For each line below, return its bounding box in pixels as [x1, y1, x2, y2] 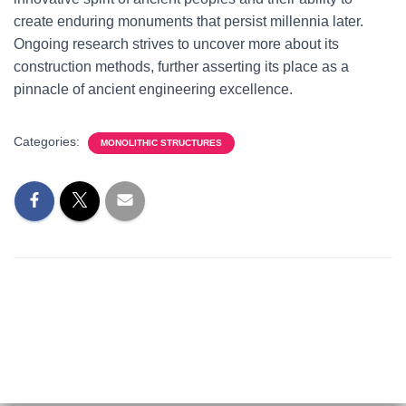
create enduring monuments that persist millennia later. [14, 14, 363, 29]
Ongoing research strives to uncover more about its [14, 36, 339, 52]
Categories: [14, 134, 83, 149]
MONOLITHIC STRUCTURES [101, 138, 222, 148]
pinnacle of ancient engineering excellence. [14, 82, 293, 97]
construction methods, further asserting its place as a [14, 59, 349, 74]
